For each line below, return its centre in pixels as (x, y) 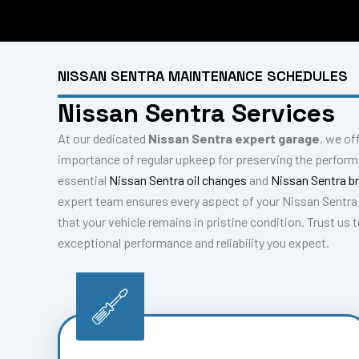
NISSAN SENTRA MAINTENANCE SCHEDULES (203, 76)
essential (83, 180)
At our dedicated (103, 138)
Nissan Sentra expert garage (234, 138)
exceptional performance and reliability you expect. (194, 242)
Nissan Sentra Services (196, 113)
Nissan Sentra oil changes (178, 180)
